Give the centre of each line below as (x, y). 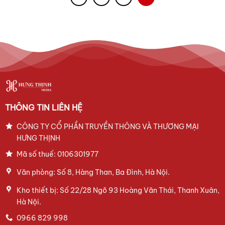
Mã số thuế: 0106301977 (57, 154)
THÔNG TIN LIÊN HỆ (43, 108)
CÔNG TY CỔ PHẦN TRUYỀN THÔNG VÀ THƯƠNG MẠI (107, 127)
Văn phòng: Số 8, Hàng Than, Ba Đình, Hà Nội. (93, 173)
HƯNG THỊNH (38, 138)
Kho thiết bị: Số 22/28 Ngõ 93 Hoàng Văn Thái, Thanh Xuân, (118, 191)
